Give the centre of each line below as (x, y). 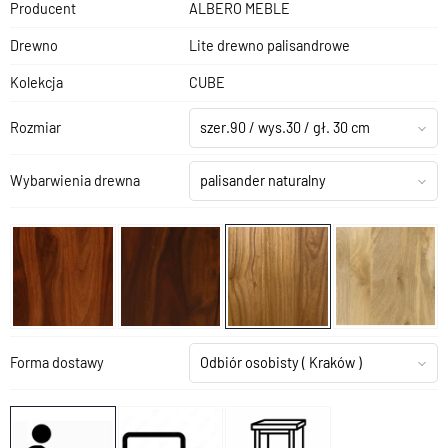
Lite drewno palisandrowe (269, 45)
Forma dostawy (57, 362)
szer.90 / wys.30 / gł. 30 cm (285, 127)
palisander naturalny (263, 180)
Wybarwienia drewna (75, 180)
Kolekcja (36, 82)
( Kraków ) (332, 362)
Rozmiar (35, 127)
